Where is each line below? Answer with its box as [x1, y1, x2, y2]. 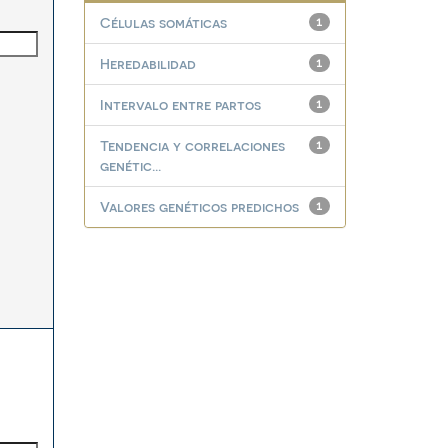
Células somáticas [99, 14, 227, 31]
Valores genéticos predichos [99, 198, 299, 215]
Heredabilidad [99, 55, 196, 72]
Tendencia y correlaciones [99, 137, 285, 154]
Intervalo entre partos [99, 96, 261, 113]
